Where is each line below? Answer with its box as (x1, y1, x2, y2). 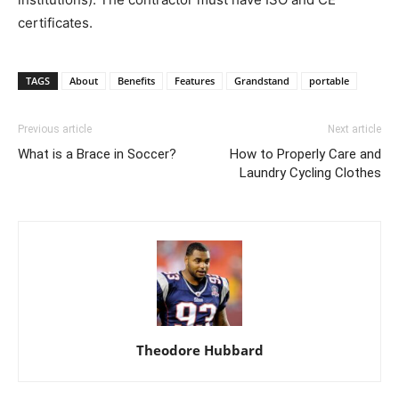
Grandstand (234, 73, 289, 87)
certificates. (18, 13, 93, 31)
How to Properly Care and (230, 145, 381, 162)
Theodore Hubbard (135, 340, 264, 359)
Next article (328, 122, 381, 135)
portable (309, 73, 349, 87)
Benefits (118, 73, 155, 87)
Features (175, 73, 215, 87)
